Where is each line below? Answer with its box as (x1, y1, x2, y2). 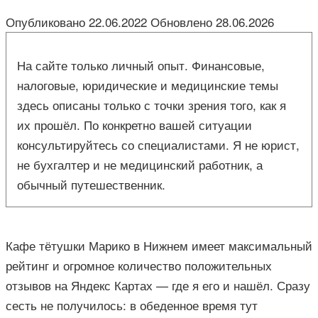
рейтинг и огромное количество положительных (6, 256, 272, 275)
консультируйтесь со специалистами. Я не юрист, (17, 136, 300, 154)
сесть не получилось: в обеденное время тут (6, 296, 258, 314)
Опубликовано (6, 13, 85, 31)
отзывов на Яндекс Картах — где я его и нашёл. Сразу (6, 276, 310, 295)
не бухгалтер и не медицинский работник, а (17, 155, 263, 174)
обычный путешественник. (17, 175, 165, 194)
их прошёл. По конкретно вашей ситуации (17, 116, 252, 134)
